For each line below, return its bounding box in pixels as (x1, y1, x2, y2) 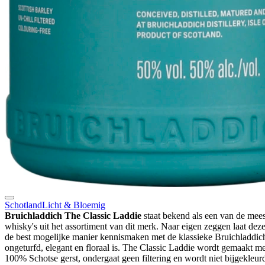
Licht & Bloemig (42, 199, 105, 210)
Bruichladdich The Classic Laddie (5, 210, 141, 221)
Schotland (5, 199, 42, 210)
